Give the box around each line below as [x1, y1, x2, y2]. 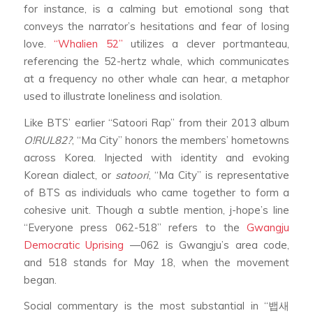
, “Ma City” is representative [148, 168, 290, 182]
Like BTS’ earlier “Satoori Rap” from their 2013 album [23, 115, 290, 129]
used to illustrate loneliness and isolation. [23, 89, 236, 103]
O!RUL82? [23, 133, 72, 147]
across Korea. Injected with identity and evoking [23, 150, 290, 164]
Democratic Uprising [23, 238, 124, 252]
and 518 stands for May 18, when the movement [23, 255, 290, 269]
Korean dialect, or [23, 168, 115, 182]
